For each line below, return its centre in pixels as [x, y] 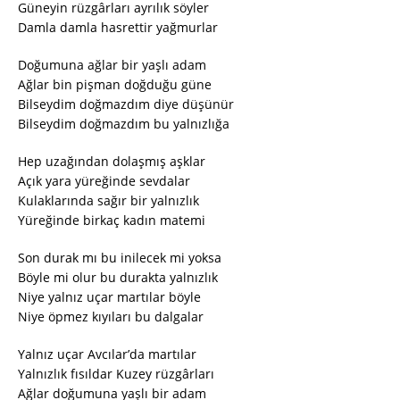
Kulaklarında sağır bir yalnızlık [108, 201]
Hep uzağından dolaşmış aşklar [112, 162]
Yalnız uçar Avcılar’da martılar [107, 354]
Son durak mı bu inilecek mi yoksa [120, 258]
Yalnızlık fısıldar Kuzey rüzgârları [116, 374]
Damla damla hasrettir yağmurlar [118, 28]
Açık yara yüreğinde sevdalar [104, 181]
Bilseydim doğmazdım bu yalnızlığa [124, 124]
